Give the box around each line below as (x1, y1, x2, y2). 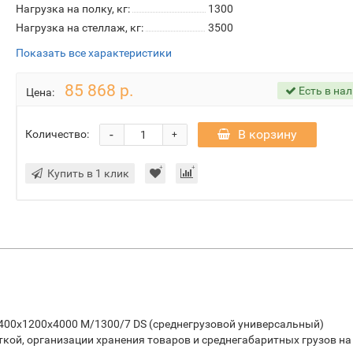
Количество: (24, 127, 89, 140)
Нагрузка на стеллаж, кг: (15, 21, 143, 34)
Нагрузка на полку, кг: (15, 2, 130, 15)
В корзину (237, 127, 297, 142)
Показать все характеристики (15, 46, 172, 59)
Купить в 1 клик (46, 167, 129, 180)
